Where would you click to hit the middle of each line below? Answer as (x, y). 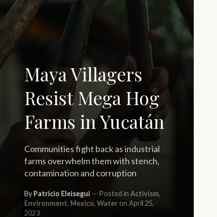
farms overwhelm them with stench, (92, 161)
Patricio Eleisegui (62, 194)
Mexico (82, 203)
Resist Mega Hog (92, 97)
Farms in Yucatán (94, 121)
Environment (46, 203)
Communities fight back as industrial (92, 149)
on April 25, (136, 203)
